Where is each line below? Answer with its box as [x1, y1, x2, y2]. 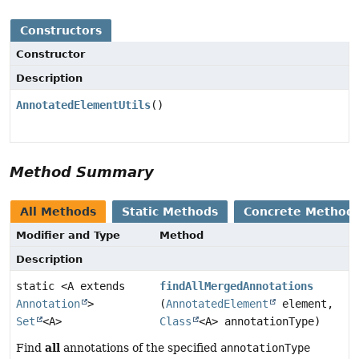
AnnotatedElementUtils [16, 99, 151, 112]
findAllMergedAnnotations [159, 280, 314, 293]
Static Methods [122, 205, 218, 219]
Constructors [20, 24, 102, 38]
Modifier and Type [16, 229, 120, 242]
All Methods [20, 205, 96, 219]
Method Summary [10, 163, 154, 181]
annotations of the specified [60, 341, 220, 355]
